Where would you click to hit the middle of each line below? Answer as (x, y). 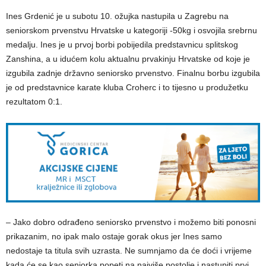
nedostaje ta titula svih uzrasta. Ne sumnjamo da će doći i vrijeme (129, 250)
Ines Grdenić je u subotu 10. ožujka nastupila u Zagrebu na (117, 16)
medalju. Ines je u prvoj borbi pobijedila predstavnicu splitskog (122, 44)
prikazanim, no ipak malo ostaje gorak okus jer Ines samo (114, 236)
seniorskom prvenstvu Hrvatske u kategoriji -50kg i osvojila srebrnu (132, 30)
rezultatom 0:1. (34, 101)
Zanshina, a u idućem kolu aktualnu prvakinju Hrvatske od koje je (128, 58)
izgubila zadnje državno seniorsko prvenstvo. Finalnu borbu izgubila (133, 73)
